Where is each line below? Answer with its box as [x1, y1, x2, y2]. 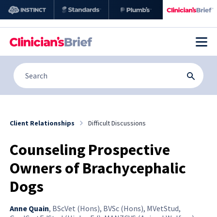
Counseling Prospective [10, 139, 170, 159]
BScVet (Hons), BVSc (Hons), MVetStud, [52, 203, 181, 213]
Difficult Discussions [88, 118, 146, 127]
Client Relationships [10, 118, 75, 127]
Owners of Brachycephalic [10, 158, 186, 178]
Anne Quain [10, 203, 49, 213]
